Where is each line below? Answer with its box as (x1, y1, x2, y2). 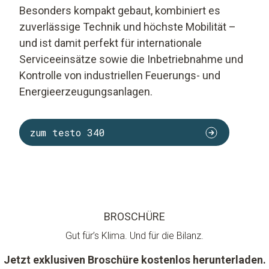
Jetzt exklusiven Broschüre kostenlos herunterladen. (3, 253, 266, 267)
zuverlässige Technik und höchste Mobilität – (19, 20, 236, 34)
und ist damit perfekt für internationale (19, 37, 202, 50)
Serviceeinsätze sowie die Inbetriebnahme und (19, 53, 243, 66)
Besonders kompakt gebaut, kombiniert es (19, 4, 220, 17)
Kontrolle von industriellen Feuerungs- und (19, 69, 220, 82)
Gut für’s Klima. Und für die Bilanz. (65, 230, 204, 242)
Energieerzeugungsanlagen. (19, 85, 153, 98)
